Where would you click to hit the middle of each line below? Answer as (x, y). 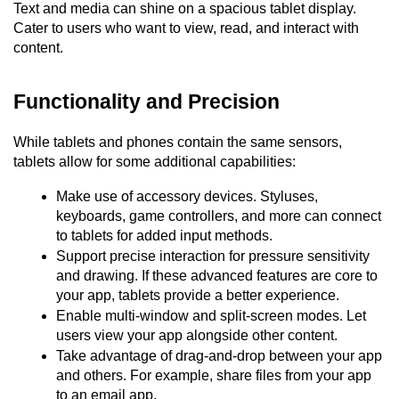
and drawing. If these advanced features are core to (217, 275)
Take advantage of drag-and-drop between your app (219, 355)
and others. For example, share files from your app (214, 375)
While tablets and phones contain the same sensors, (178, 142)
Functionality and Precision (147, 101)
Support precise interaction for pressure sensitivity (213, 256)
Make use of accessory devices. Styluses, (187, 196)
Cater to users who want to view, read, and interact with (186, 28)
